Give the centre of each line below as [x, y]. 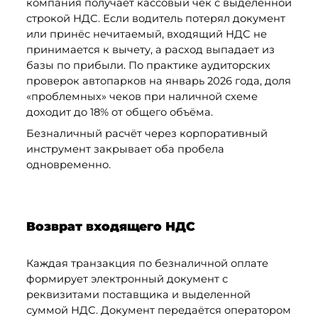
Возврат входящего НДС [110, 226]
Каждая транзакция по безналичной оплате [147, 263]
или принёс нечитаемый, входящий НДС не [146, 34]
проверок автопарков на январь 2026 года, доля [158, 81]
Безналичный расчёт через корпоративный [147, 133]
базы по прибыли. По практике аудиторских [148, 65]
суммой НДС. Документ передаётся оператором [158, 310]
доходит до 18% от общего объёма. [121, 112]
